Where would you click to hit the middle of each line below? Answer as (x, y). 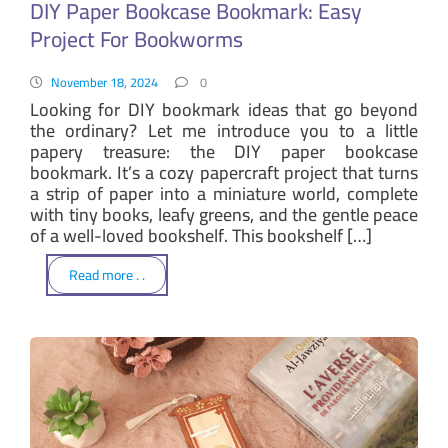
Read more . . (107, 275)
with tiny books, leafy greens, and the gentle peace (224, 214)
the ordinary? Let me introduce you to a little (224, 130)
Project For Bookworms (136, 39)
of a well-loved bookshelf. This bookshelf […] (201, 235)
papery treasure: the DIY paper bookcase (224, 151)
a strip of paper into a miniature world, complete (224, 193)
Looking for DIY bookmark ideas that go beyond (224, 109)
